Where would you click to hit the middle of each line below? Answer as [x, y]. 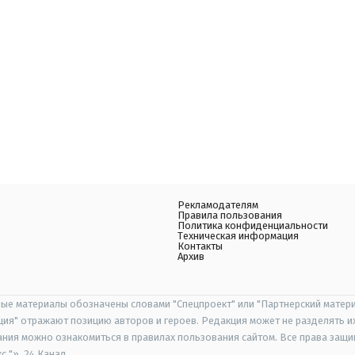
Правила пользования [230, 215]
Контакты [200, 246]
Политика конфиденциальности [253, 225]
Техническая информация [238, 236]
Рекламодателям [218, 205]
